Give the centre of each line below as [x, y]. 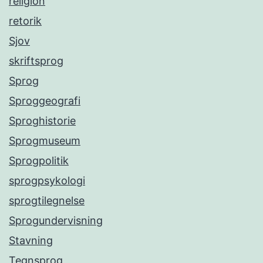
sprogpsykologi [47, 181]
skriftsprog [36, 61]
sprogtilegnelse [47, 201]
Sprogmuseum [45, 141]
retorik [25, 21]
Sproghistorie [42, 121]
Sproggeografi [45, 101]
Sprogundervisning [56, 221]
